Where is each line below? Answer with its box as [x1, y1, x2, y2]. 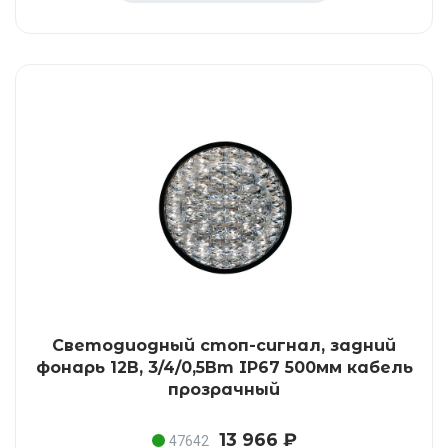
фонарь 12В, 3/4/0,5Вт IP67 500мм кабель [35, 358, 413, 377]
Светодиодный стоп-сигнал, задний [52, 336, 396, 355]
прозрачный [168, 380, 280, 399]
